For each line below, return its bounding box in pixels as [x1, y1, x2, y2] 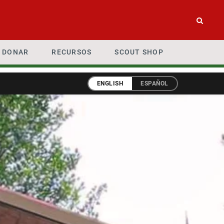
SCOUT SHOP [114, 48, 163, 56]
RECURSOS [51, 48, 92, 56]
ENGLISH [96, 79, 123, 87]
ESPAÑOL [140, 79, 168, 87]
